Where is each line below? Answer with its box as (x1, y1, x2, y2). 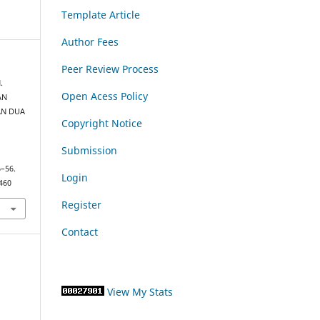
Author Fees (61, 34, 119, 49)
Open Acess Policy (61, 89, 148, 103)
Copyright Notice (61, 116, 142, 130)
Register (61, 197, 101, 211)
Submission (61, 143, 117, 157)
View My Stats (107, 284, 173, 299)
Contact (61, 224, 98, 239)
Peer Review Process (61, 61, 159, 76)
